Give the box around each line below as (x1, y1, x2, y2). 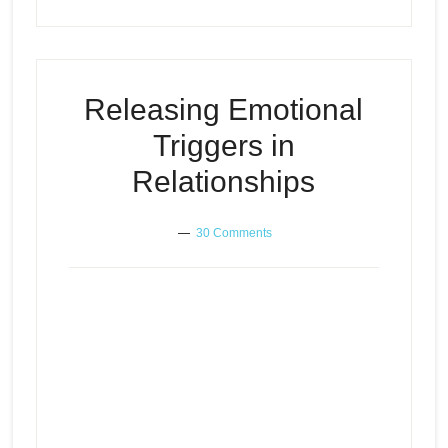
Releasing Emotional (84, 93, 364, 126)
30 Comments (195, 226, 272, 240)
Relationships (132, 165, 316, 198)
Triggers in (152, 129, 295, 162)
